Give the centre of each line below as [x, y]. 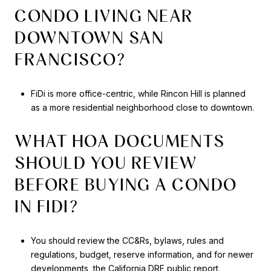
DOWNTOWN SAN [89, 37]
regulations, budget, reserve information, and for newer [142, 254]
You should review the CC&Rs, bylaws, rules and [127, 240]
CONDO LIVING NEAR [104, 15]
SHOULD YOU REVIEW [106, 163]
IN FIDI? [47, 207]
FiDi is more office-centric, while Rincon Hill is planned [138, 93]
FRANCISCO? [70, 59]
